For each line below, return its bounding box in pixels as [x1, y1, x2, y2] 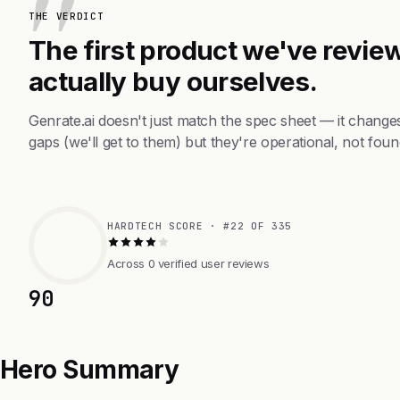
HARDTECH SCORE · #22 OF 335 [107, 219, 292, 232]
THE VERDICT [29, 9, 104, 22]
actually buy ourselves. [29, 64, 318, 97]
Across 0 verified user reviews [107, 255, 270, 271]
